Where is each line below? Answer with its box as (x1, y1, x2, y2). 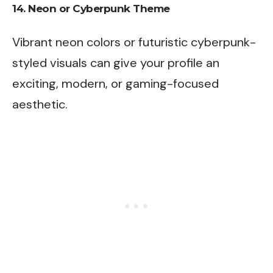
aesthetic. (12, 96, 68, 112)
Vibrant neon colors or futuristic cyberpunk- (12, 34, 256, 50)
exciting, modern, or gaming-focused (12, 75, 219, 91)
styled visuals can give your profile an (12, 54, 219, 71)
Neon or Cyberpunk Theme (28, 2, 170, 15)
